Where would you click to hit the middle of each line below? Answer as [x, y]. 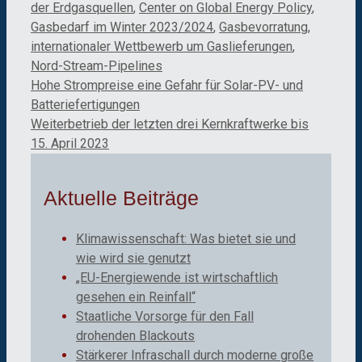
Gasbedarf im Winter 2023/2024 [122, 27]
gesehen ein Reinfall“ [136, 297]
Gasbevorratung [263, 27]
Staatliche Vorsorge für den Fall [165, 317]
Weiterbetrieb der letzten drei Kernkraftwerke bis [170, 124]
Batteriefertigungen [85, 104]
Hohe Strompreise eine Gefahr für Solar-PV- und [167, 85]
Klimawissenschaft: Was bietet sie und [186, 239]
